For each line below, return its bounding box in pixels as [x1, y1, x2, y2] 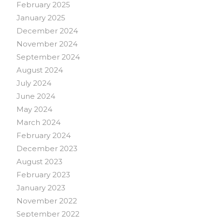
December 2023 [16, 144, 77, 154]
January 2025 [16, 13, 65, 23]
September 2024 [16, 52, 80, 62]
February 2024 [16, 131, 71, 140]
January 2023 [16, 183, 65, 193]
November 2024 [16, 39, 77, 49]
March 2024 [16, 118, 61, 127]
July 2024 [16, 78, 51, 88]
